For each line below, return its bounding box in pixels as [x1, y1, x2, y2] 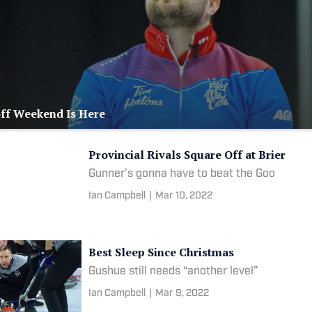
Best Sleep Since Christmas [88, 244, 235, 260]
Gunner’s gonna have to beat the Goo [88, 169, 276, 180]
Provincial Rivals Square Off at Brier [88, 147, 286, 162]
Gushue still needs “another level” [88, 265, 258, 277]
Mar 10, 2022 [155, 191, 213, 201]
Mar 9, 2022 [155, 288, 210, 299]
